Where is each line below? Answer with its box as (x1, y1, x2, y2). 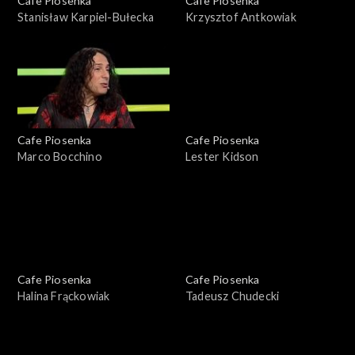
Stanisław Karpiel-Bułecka (17, 10, 154, 24)
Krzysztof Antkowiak (185, 10, 296, 24)
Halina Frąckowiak (17, 288, 110, 303)
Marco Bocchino (17, 149, 102, 163)
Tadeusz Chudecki (185, 288, 280, 303)
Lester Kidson (185, 149, 259, 163)
